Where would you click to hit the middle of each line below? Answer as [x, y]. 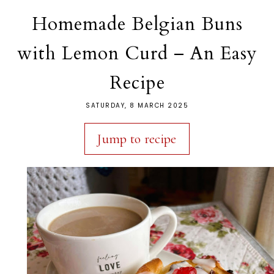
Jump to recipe [137, 139]
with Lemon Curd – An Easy [137, 53]
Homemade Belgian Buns [137, 24]
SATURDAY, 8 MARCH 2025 [137, 105]
